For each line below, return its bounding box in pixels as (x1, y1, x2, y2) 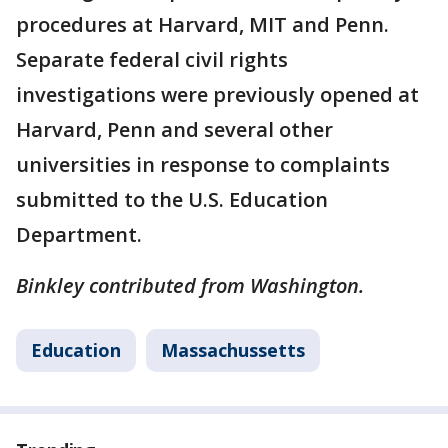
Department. (16, 220, 142, 248)
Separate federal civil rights (16, 45, 288, 73)
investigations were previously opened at (16, 80, 419, 108)
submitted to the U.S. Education (16, 185, 328, 213)
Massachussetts (161, 337, 305, 362)
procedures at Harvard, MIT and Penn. (16, 10, 389, 38)
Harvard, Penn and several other (16, 115, 333, 143)
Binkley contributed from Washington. (16, 271, 364, 299)
